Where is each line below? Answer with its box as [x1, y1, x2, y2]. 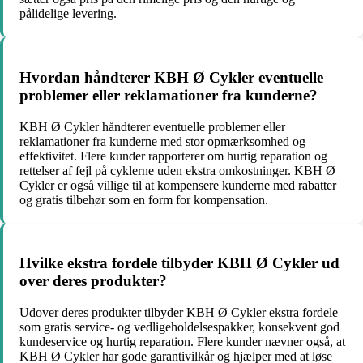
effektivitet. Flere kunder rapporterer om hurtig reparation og [19, 148, 327, 163]
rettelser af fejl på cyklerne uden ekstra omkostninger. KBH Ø [19, 163, 335, 177]
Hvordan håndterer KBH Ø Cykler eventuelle [19, 68, 323, 86]
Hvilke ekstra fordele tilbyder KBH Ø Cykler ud [19, 254, 340, 272]
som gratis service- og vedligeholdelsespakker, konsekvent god [19, 319, 340, 334]
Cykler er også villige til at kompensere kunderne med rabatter [19, 177, 336, 192]
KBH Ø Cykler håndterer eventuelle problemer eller [19, 119, 285, 134]
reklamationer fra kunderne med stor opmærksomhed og [19, 134, 305, 148]
